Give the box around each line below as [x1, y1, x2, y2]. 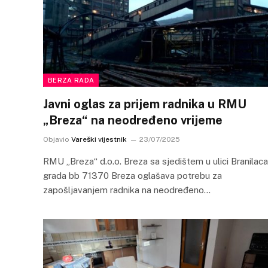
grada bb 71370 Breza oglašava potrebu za [43, 170, 222, 181]
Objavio [43, 135, 69, 144]
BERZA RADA [48, 77, 95, 84]
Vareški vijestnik [71, 135, 127, 144]
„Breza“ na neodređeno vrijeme [43, 113, 223, 127]
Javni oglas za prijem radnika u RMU [43, 97, 246, 111]
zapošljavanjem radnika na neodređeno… [43, 185, 211, 195]
